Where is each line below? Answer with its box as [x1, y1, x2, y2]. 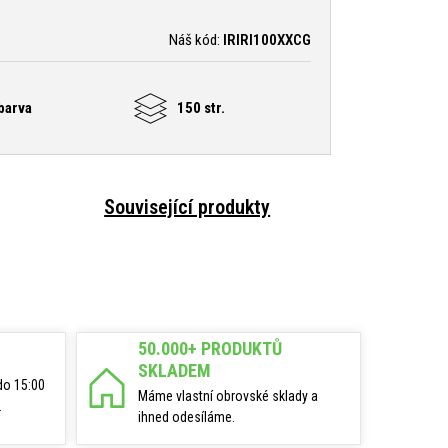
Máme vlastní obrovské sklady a [138, 387, 318, 404]
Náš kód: [169, 30, 223, 49]
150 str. [177, 99, 226, 118]
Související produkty [104, 194, 271, 219]
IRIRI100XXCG [223, 30, 311, 49]
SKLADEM [138, 359, 211, 381]
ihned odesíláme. [138, 408, 235, 425]
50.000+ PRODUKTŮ [138, 337, 282, 359]
